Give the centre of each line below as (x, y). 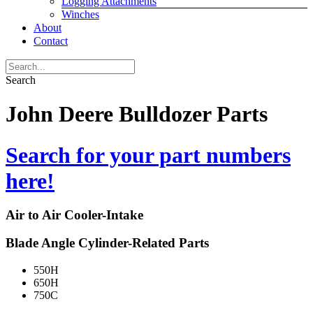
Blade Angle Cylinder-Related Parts (107, 243)
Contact (51, 41)
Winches (80, 14)
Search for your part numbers (148, 155)
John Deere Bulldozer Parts (137, 114)
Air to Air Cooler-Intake (74, 214)
